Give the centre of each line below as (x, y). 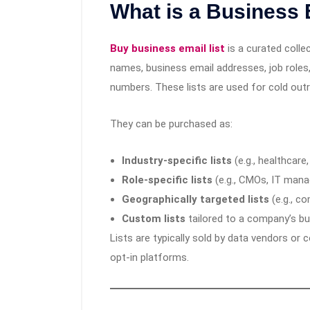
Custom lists (154, 219)
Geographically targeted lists (195, 200)
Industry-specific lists (177, 161)
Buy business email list (167, 49)
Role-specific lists (167, 180)
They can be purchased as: (171, 124)
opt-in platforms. (149, 258)
